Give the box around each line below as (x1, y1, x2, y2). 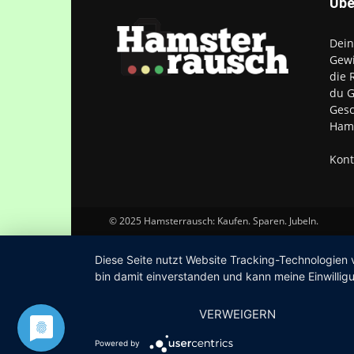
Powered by (95, 337, 140, 348)
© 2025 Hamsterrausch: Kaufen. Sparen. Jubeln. (109, 214, 318, 228)
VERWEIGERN (199, 307, 277, 322)
